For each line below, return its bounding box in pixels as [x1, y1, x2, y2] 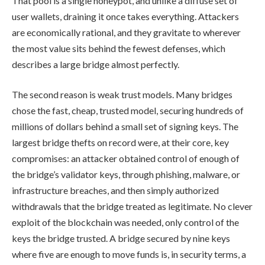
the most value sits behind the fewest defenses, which [12, 42, 225, 54]
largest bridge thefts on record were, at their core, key [12, 137, 229, 148]
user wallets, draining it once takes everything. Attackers [12, 10, 239, 22]
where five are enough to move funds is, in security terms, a [12, 248, 246, 260]
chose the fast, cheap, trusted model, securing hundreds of [12, 105, 244, 117]
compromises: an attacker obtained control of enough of [12, 153, 240, 164]
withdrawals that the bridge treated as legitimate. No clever [12, 201, 253, 212]
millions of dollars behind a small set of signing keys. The [12, 121, 238, 132]
